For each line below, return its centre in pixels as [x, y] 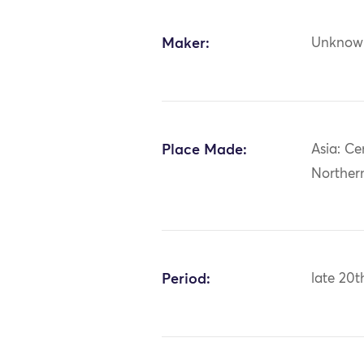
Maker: [186, 43]
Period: [186, 279]
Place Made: [205, 150]
